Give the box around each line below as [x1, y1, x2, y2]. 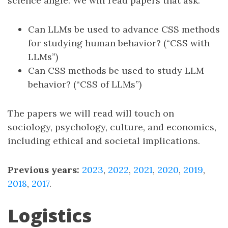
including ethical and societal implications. [8, 135, 200, 147]
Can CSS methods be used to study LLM [28, 65, 204, 76]
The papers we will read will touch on [8, 107, 174, 119]
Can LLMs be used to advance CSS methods [28, 23, 220, 35]
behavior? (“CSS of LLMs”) [28, 78, 141, 90]
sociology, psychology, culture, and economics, [8, 121, 216, 133]
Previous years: [8, 164, 79, 176]
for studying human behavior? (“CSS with [28, 37, 210, 49]
